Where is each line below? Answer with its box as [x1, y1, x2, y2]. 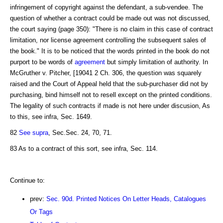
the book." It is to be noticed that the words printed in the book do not [10, 47, 210, 55]
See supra [19, 128, 48, 136]
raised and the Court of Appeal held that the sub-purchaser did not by [10, 80, 208, 88]
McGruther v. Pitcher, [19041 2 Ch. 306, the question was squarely [10, 69, 202, 77]
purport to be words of [10, 58, 75, 66]
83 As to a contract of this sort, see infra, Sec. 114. [10, 144, 158, 152]
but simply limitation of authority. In [105, 58, 208, 66]
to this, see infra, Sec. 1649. [10, 112, 92, 120]
